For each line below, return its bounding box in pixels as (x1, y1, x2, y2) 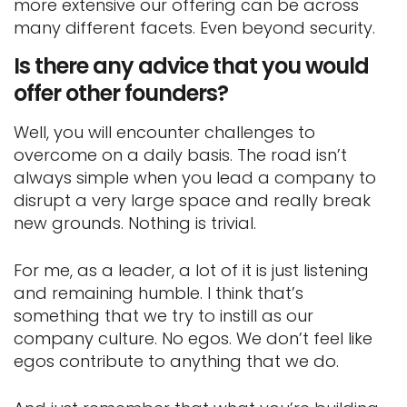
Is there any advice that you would (14, 50, 369, 81)
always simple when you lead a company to (14, 165, 376, 189)
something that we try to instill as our (14, 303, 313, 327)
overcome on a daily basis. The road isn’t (14, 143, 347, 166)
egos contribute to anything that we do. (14, 349, 339, 372)
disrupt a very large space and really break (14, 188, 371, 212)
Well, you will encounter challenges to (14, 120, 315, 144)
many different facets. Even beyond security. (14, 15, 375, 39)
